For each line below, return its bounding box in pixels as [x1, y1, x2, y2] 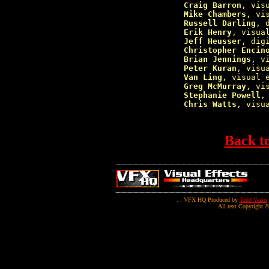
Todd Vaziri [240, 196, 267, 203]
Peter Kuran [183, 64, 237, 73]
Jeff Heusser [183, 37, 241, 46]
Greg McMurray [183, 82, 246, 91]
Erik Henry [183, 28, 232, 37]
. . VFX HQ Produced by [177, 196, 240, 203]
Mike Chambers [183, 10, 246, 19]
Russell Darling [183, 19, 256, 28]
